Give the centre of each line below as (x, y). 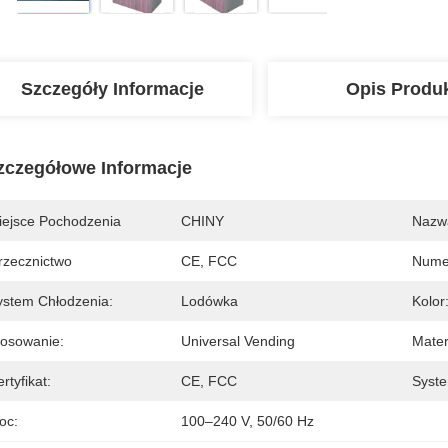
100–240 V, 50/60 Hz (247, 421)
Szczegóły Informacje (112, 89)
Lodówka (209, 301)
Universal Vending (238, 341)
